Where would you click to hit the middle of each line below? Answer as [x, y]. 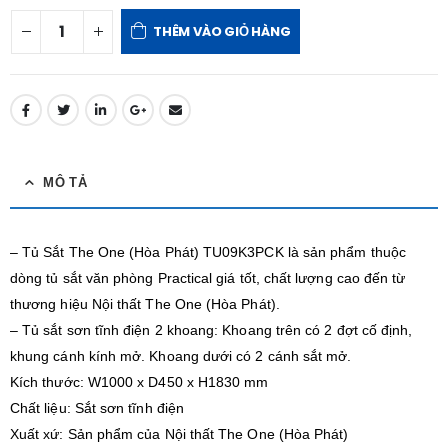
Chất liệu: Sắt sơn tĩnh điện [97, 408]
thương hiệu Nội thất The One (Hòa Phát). [145, 304]
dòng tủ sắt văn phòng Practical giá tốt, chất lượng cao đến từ [208, 278]
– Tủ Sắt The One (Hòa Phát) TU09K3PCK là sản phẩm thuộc [208, 252]
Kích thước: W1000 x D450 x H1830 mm [139, 382]
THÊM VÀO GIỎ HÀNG [221, 31]
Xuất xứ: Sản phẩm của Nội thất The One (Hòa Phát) [179, 434]
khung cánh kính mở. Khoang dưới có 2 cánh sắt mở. [181, 356]
